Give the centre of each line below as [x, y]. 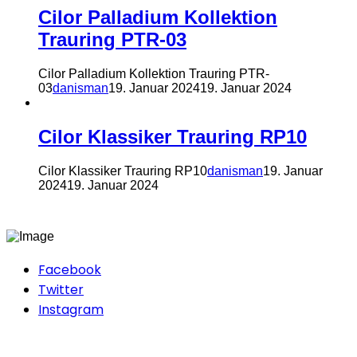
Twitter [61, 289]
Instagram [71, 309]
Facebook [70, 269]
